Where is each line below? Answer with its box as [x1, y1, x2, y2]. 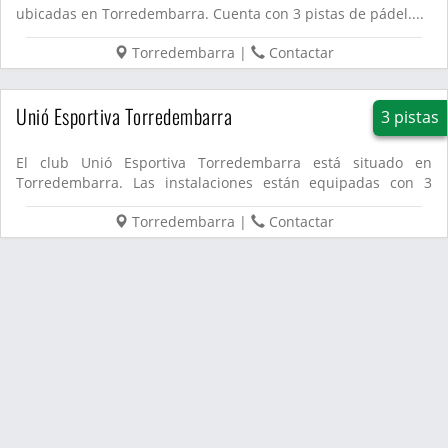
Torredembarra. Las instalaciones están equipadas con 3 [16, 173, 432, 192]
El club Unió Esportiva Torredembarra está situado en [16, 153, 432, 172]
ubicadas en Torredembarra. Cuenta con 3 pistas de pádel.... [16, 4, 424, 23]
